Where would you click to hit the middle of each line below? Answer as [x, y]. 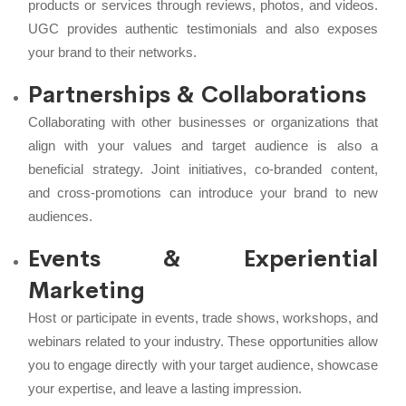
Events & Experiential [203, 258]
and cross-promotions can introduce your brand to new [203, 192]
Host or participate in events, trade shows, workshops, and [203, 317]
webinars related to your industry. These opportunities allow [203, 341]
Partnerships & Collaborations [198, 94]
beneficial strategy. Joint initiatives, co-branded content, [203, 169]
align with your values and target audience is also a [203, 145]
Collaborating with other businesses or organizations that [203, 121]
